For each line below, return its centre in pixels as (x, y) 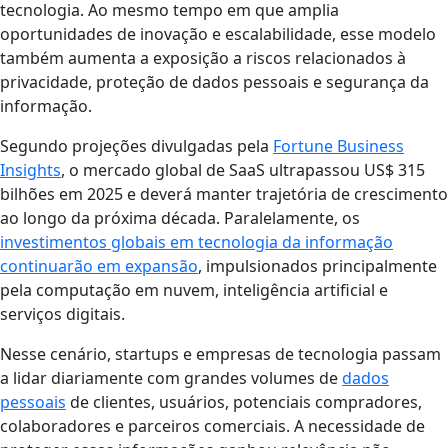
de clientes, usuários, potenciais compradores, (244, 402)
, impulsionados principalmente (317, 266)
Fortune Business (338, 146)
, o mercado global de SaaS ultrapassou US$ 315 (243, 170)
